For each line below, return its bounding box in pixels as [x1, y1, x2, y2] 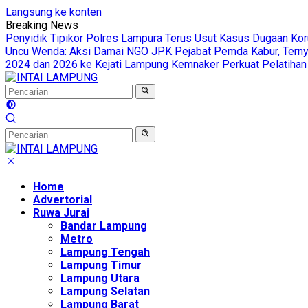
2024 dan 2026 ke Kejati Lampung [5, 58, 168, 71]
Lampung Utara [60, 271, 140, 285]
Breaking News [5, 19, 78, 32]
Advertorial [33, 192, 92, 206]
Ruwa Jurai [33, 206, 89, 219]
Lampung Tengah [60, 245, 150, 258]
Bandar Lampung [60, 219, 147, 232]
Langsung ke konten [5, 5, 102, 19]
